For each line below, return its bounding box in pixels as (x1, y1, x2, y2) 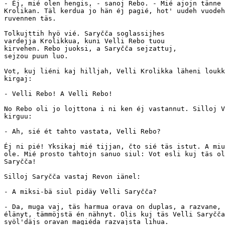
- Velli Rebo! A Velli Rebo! (4, 89, 113, 97)
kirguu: (4, 112, 32, 120)
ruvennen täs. (4, 14, 56, 22)
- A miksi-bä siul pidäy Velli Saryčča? (4, 187, 157, 195)
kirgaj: (4, 74, 32, 82)
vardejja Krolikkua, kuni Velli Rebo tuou (4, 37, 165, 45)
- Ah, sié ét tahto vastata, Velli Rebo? (4, 127, 161, 135)
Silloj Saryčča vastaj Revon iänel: (4, 172, 141, 180)
